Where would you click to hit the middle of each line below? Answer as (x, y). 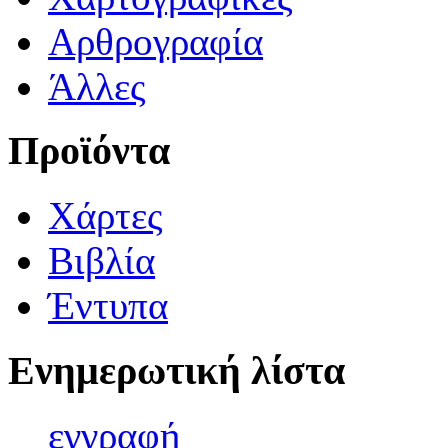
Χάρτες (105, 216)
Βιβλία (101, 261)
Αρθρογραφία (155, 41)
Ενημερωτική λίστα (176, 370)
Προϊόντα (89, 151)
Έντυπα (108, 306)
